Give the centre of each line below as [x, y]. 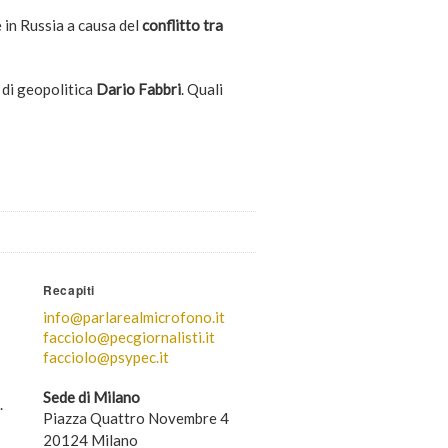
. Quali [201, 89]
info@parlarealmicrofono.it [133, 317]
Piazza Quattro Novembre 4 [135, 418]
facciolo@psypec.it [105, 357]
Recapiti [69, 290]
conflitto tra [182, 25]
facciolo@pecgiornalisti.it [128, 337]
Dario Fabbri [138, 89]
